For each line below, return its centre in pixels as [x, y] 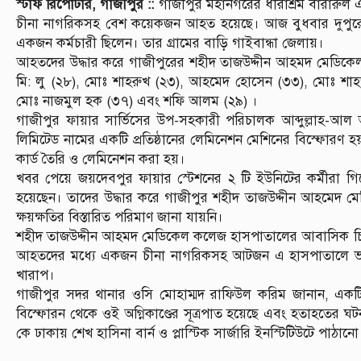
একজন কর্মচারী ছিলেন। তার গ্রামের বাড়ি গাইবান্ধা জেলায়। [170, 43]
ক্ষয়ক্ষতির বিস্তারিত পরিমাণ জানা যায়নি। [120, 217]
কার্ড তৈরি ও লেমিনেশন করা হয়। [101, 159]
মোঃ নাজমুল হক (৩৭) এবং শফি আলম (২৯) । [137, 101]
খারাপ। [35, 275]
